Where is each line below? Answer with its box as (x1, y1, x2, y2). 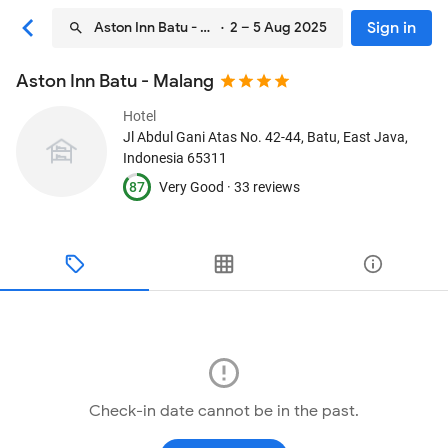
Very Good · (159, 178, 234, 195)
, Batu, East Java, (301, 129, 408, 145)
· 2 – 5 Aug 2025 (215, 19, 327, 36)
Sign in (367, 18, 416, 38)
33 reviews (234, 178, 300, 195)
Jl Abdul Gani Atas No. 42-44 (123, 129, 301, 145)
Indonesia (123, 150, 184, 166)
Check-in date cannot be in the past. (89, 401, 359, 421)
